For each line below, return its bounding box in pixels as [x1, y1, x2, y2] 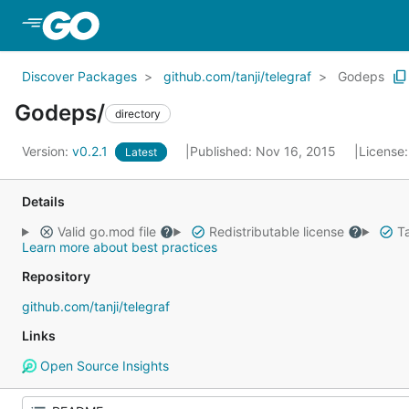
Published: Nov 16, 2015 [190, 143, 340, 159]
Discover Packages [22, 68, 137, 84]
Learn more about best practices [22, 239, 217, 255]
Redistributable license [204, 224, 348, 239]
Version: [22, 143, 72, 159]
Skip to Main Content [102, 16, 250, 34]
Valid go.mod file [53, 224, 160, 239]
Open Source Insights [36, 358, 169, 373]
